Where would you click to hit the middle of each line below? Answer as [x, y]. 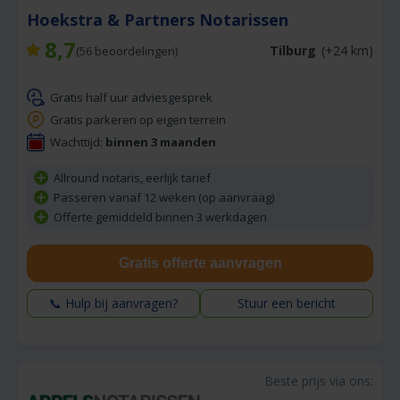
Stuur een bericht [287, 304]
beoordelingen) [135, 50]
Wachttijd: [78, 142]
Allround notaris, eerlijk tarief [132, 178]
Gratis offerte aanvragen [200, 263]
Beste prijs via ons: [319, 381]
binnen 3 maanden [161, 142]
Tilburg [293, 51]
